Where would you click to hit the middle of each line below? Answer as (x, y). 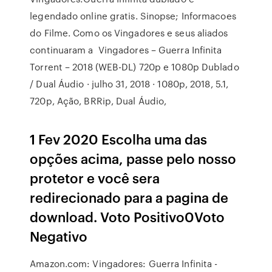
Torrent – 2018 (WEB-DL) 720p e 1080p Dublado (134, 67)
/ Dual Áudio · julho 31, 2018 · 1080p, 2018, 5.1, (129, 84)
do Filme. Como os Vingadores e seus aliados (129, 33)
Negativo (60, 236)
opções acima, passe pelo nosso (133, 158)
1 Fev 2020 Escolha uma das (119, 139)
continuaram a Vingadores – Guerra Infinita (126, 50)
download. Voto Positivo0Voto (127, 216)
